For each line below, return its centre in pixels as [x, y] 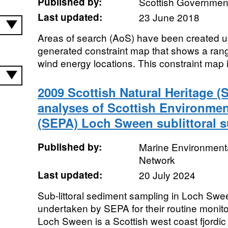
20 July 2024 [167, 175]
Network [157, 160]
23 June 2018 [169, 17]
